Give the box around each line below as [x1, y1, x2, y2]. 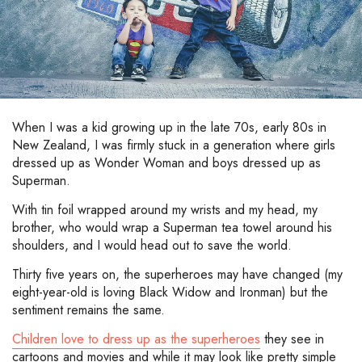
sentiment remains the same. [12, 301, 165, 320]
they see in [260, 330, 324, 349]
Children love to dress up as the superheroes [12, 330, 260, 349]
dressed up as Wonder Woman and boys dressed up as [12, 154, 321, 173]
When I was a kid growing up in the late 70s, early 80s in [12, 118, 326, 137]
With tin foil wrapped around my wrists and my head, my [12, 200, 318, 220]
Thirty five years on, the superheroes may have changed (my [12, 265, 343, 284]
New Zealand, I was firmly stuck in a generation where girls [12, 136, 335, 155]
